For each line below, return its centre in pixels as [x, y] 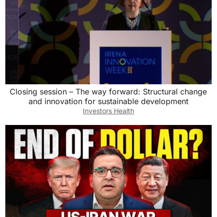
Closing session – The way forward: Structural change [108, 91]
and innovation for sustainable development [108, 101]
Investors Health [108, 110]
